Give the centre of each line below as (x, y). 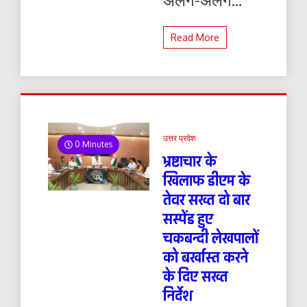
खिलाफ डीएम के (206, 181)
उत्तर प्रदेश (179, 138)
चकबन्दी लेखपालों (211, 238)
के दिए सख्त (195, 277)
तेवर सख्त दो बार (206, 200)
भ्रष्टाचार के (189, 162)
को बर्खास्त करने (205, 258)
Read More (195, 37)
